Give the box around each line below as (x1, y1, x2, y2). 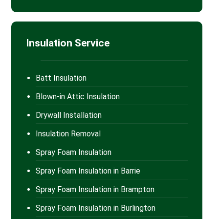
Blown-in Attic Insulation (35, 91, 120, 101)
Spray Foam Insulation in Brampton (35, 184, 154, 194)
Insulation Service (25, 37, 109, 49)
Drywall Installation (35, 110, 102, 120)
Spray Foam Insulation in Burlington (35, 203, 155, 213)
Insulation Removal (35, 129, 101, 138)
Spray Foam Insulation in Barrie (35, 166, 140, 175)
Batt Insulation (35, 73, 87, 83)
